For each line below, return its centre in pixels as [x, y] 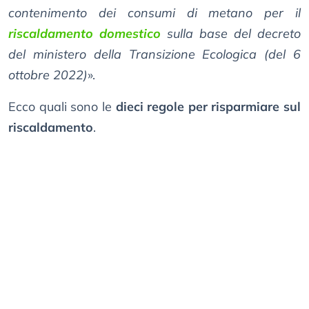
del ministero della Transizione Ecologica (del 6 [154, 54]
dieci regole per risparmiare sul [208, 107]
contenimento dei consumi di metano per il [154, 13]
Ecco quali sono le [62, 107]
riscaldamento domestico [84, 34]
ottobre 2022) [48, 75]
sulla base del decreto [231, 34]
